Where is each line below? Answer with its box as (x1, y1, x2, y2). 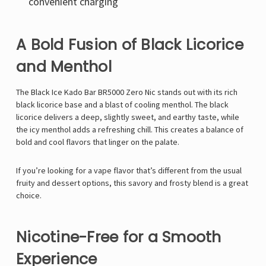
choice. (16, 190, 42, 201)
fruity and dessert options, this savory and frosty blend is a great (16, 178, 248, 189)
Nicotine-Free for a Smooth (16, 227, 221, 248)
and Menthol (16, 56, 112, 78)
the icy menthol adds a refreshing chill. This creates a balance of (16, 124, 243, 135)
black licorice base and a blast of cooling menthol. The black (16, 99, 229, 110)
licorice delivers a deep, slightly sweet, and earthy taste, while (16, 112, 239, 123)
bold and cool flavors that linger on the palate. (16, 137, 179, 148)
